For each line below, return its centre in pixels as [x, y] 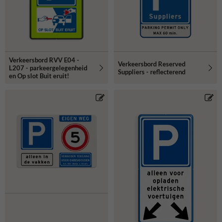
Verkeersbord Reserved [152, 64]
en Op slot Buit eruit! [39, 76]
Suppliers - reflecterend [152, 72]
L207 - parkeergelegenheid [48, 68]
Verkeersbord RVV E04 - [44, 60]
